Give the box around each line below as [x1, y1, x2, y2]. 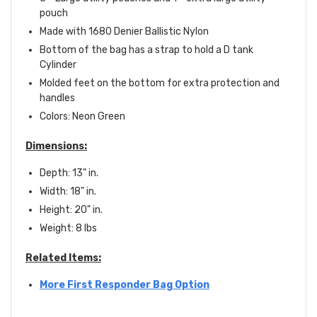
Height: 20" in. [40, 204, 103, 217]
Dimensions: [25, 140, 87, 153]
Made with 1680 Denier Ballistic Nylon [40, 25, 209, 38]
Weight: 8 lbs [40, 222, 97, 235]
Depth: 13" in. [40, 167, 98, 180]
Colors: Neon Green [40, 110, 125, 123]
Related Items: [25, 252, 101, 265]
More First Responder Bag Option [40, 279, 209, 292]
